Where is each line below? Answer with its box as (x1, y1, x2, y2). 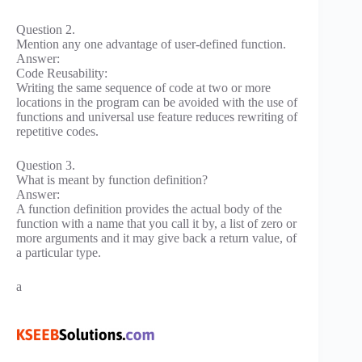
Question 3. (16, 158, 75, 172)
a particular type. (16, 245, 101, 259)
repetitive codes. (16, 124, 99, 138)
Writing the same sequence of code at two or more (16, 80, 271, 95)
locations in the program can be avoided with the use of (16, 95, 297, 109)
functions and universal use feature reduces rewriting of (16, 109, 297, 124)
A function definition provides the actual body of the (16, 201, 282, 216)
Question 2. (16, 22, 75, 36)
